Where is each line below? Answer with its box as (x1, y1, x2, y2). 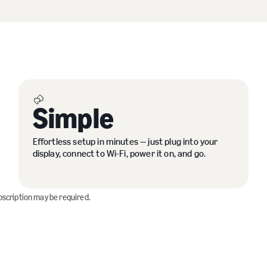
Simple (32, 101, 114, 135)
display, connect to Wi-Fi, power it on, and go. (32, 148, 206, 159)
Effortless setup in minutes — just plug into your (32, 136, 218, 147)
